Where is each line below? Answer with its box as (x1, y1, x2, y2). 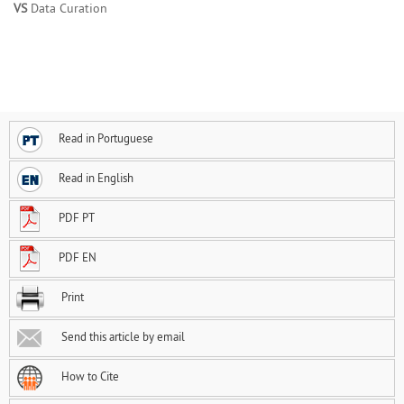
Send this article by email (59, 329, 185, 344)
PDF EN (59, 250, 96, 265)
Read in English (59, 170, 133, 186)
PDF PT (59, 210, 95, 225)
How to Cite (59, 369, 119, 384)
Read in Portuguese (59, 131, 153, 146)
